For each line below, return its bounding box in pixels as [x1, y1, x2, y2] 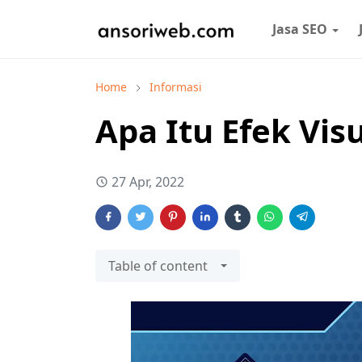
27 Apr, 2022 [112, 173, 184, 191]
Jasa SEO [272, 20, 328, 38]
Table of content [108, 257, 208, 275]
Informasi [149, 79, 202, 95]
